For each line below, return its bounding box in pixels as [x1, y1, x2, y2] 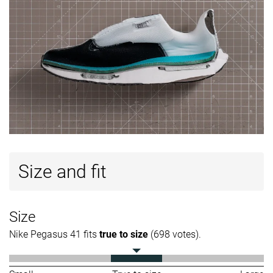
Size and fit [18, 161, 107, 183]
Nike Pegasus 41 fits [9, 229, 99, 241]
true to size [99, 229, 148, 241]
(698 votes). [148, 229, 201, 241]
